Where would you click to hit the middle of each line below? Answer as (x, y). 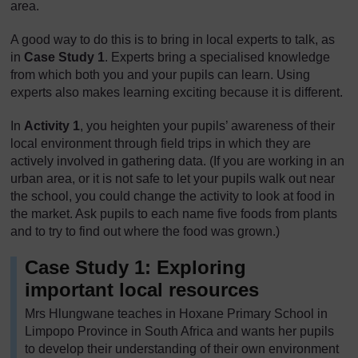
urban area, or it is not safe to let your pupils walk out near (173, 179)
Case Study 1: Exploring (135, 267)
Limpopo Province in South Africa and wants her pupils (179, 331)
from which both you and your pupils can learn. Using (160, 75)
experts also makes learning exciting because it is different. (177, 92)
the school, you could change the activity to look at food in (173, 196)
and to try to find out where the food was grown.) (145, 231)
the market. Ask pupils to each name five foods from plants (174, 214)
